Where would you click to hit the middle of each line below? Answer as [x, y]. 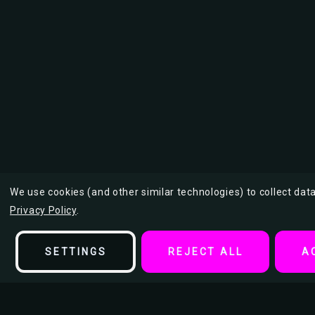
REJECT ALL [206, 252]
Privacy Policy [43, 210]
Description [58, 300]
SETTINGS [76, 252]
